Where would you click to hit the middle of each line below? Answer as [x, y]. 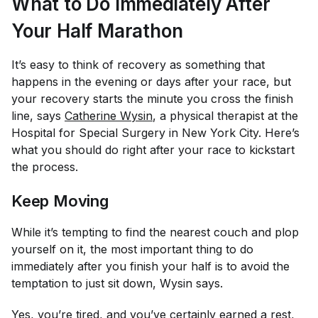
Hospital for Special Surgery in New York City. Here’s [155, 133]
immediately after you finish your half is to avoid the [150, 266]
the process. [45, 167]
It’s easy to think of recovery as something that [138, 65]
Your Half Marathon [97, 31]
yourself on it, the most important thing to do [132, 249]
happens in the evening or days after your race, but [151, 82]
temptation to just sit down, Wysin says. [117, 283]
